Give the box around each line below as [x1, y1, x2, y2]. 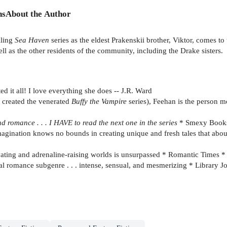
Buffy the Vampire [71, 97, 129, 106]
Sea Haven [15, 35, 49, 44]
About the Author [6, 9, 71, 19]
